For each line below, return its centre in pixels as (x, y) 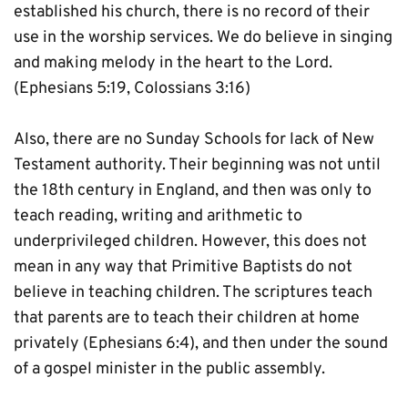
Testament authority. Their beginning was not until (197, 165)
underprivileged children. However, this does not (190, 242)
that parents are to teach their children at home (187, 318)
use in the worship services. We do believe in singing (203, 38)
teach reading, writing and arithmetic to (158, 216)
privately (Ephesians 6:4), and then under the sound (201, 344)
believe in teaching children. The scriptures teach (193, 293)
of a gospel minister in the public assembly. (169, 369)
